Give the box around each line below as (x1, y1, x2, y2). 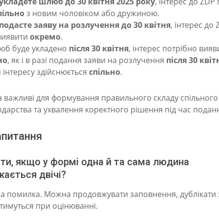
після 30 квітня (69, 43, 129, 54)
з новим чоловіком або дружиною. (24, 8, 159, 19)
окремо (30, 31, 61, 43)
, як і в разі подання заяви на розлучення (7, 55, 166, 66)
